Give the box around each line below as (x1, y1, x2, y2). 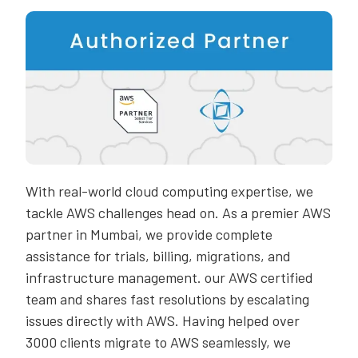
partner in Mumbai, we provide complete (26, 225, 272, 243)
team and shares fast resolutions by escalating (26, 289, 309, 308)
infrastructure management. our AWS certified (26, 268, 313, 286)
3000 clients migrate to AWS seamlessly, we (26, 332, 291, 351)
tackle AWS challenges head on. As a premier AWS (26, 203, 331, 221)
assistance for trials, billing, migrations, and (26, 246, 291, 265)
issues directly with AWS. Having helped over (26, 311, 300, 329)
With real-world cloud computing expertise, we (26, 181, 313, 200)
